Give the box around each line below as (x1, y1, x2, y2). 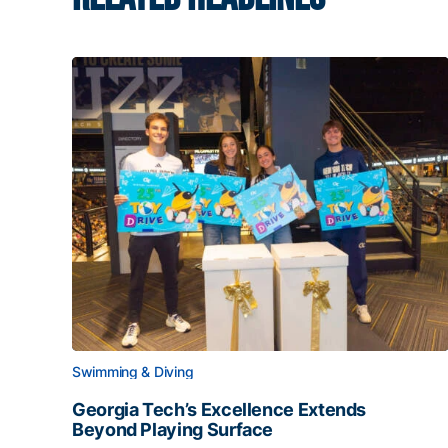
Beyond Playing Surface (72, 419, 274, 440)
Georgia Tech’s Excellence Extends (72, 399, 367, 420)
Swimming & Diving (72, 363, 194, 380)
